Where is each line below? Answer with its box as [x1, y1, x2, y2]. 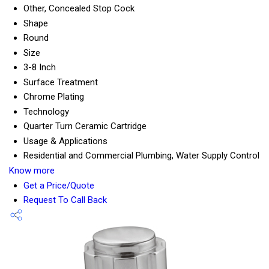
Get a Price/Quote [23, 180, 94, 192]
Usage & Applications [23, 136, 107, 147]
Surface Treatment [23, 77, 98, 88]
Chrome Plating [23, 91, 84, 103]
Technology [23, 106, 69, 118]
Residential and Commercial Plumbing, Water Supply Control [23, 150, 259, 162]
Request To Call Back [23, 195, 107, 206]
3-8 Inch [23, 62, 56, 73]
